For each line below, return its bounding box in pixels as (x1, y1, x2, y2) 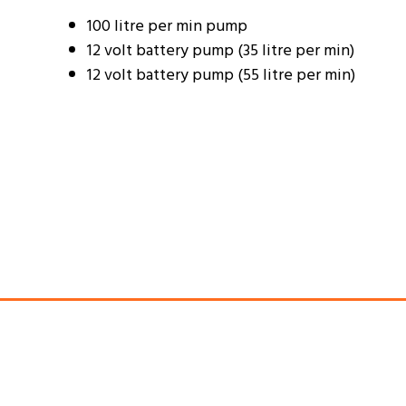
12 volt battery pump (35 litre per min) (87, 37, 354, 64)
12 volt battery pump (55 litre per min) (87, 62, 355, 89)
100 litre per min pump (87, 13, 247, 40)
